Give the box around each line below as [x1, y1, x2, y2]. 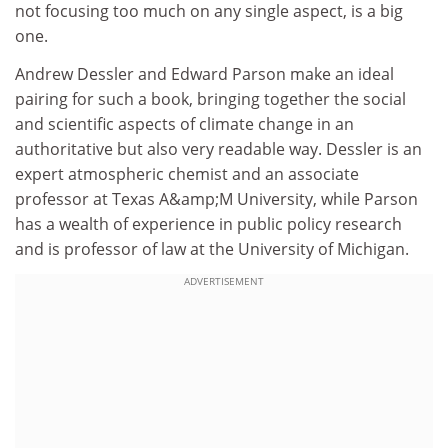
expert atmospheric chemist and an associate [15, 162, 359, 185]
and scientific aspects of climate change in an [15, 112, 354, 135]
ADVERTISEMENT [184, 274, 264, 288]
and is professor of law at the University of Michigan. [15, 237, 409, 260]
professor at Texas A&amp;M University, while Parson [15, 187, 418, 210]
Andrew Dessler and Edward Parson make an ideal [15, 62, 394, 85]
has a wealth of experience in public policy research [15, 212, 402, 235]
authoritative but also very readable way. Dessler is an [15, 137, 422, 160]
